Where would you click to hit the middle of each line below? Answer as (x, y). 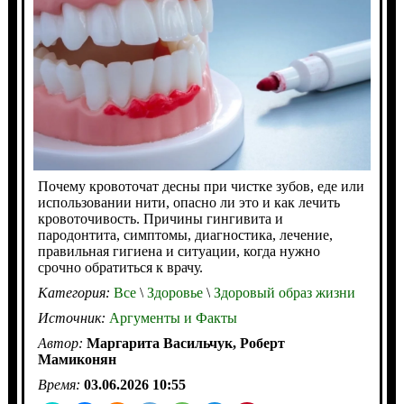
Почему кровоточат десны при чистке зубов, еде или (201, 187)
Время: (60, 385)
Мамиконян (77, 360)
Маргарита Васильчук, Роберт (185, 344)
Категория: (75, 293)
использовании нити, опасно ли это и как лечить (188, 203)
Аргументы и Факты (173, 318)
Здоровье (173, 293)
